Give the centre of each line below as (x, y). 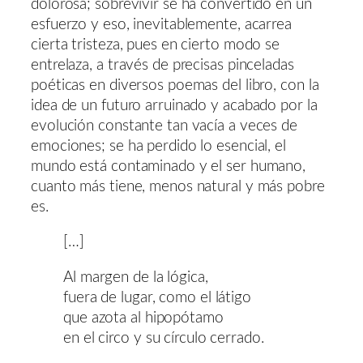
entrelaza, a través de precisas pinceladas (162, 65)
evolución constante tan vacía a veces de (164, 126)
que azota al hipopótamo (143, 318)
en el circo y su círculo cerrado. (164, 338)
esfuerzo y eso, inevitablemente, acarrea (161, 24)
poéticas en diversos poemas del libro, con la (175, 85)
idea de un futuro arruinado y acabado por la (174, 105)
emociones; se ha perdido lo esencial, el (158, 146)
